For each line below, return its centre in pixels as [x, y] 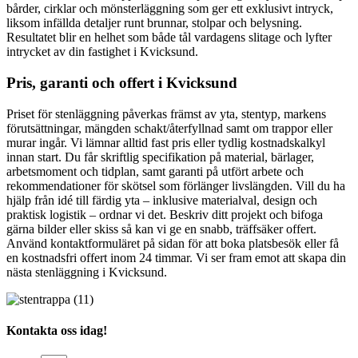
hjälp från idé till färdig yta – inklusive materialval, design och [162, 200]
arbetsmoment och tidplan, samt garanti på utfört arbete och [155, 171]
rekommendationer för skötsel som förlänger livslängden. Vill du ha [176, 185]
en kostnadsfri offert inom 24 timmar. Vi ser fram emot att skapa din [176, 257]
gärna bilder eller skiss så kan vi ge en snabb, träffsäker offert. [161, 229]
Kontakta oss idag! [57, 331]
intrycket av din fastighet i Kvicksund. [102, 52]
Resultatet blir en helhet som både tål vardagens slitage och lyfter [169, 38]
